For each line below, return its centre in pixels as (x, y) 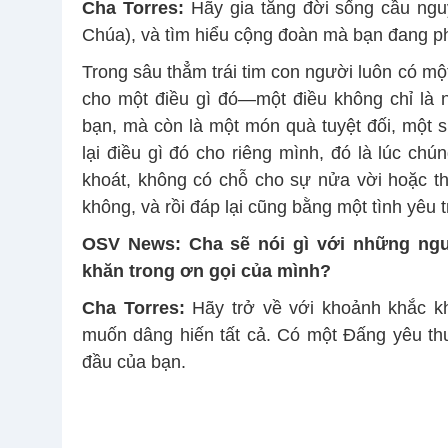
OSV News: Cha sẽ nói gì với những (246, 243)
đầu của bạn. (134, 361)
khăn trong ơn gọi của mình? (206, 270)
